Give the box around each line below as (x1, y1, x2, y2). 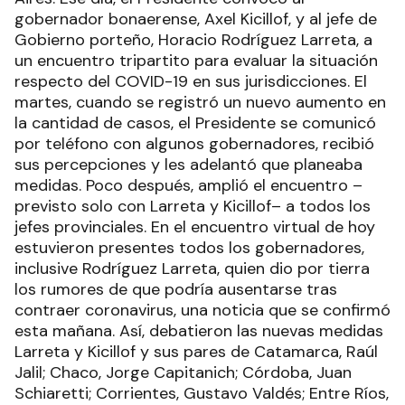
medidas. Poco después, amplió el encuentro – (14, 174, 363, 196)
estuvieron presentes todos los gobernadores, (14, 236, 364, 259)
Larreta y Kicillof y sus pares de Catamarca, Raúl (14, 340, 378, 363)
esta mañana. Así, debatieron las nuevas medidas (14, 319, 383, 342)
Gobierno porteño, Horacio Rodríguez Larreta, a (14, 28, 372, 51)
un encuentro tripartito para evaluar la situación (14, 49, 378, 71)
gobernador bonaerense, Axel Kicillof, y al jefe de (14, 7, 377, 30)
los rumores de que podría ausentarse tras (14, 278, 337, 300)
